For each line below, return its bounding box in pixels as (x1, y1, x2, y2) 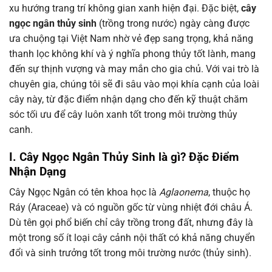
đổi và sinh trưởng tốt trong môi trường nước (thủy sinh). (9, 247, 251, 259)
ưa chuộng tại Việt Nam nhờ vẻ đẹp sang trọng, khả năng (9, 33, 253, 44)
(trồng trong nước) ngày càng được (97, 18, 250, 29)
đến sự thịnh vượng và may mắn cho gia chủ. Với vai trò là (9, 63, 259, 75)
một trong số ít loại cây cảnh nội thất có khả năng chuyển (9, 232, 255, 244)
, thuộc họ (208, 186, 250, 199)
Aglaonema (159, 186, 208, 199)
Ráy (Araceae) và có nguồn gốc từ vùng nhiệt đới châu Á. (9, 202, 253, 214)
